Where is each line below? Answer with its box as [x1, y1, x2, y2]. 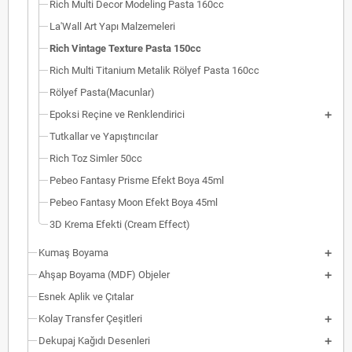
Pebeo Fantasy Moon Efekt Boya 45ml [49, 196, 218, 208]
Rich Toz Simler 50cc [49, 152, 142, 164]
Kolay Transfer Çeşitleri [38, 313, 142, 324]
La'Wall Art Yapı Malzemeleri [49, 20, 175, 32]
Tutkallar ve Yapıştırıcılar [49, 130, 158, 142]
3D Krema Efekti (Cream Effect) [49, 218, 190, 230]
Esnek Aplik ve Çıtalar [38, 291, 134, 302]
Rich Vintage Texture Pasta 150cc [49, 42, 201, 54]
